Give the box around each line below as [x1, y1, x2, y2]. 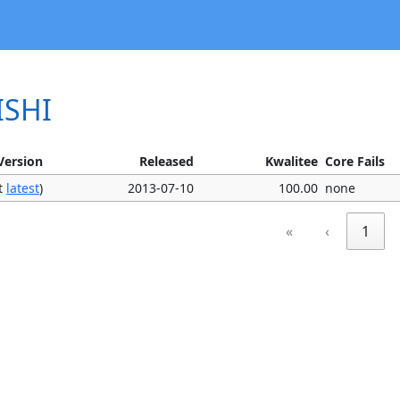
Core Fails [325, 153, 385, 170]
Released [139, 153, 194, 170]
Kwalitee [265, 153, 318, 170]
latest [6, 179, 39, 196]
